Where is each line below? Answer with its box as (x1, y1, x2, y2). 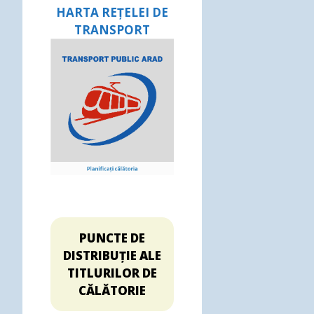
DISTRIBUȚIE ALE (63, 247, 161, 264)
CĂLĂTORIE (78, 282, 146, 299)
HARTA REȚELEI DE (56, 4, 168, 20)
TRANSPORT (74, 21, 150, 38)
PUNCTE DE (79, 229, 145, 246)
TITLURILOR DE (67, 264, 157, 281)
